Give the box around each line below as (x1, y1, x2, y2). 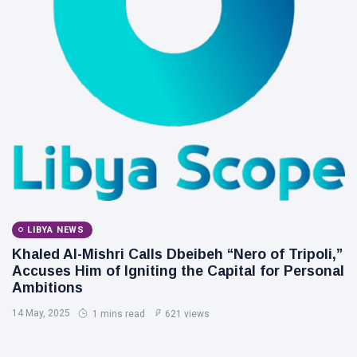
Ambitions (12, 279, 83, 296)
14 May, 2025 (12, 307, 70, 319)
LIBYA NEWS (27, 224, 84, 235)
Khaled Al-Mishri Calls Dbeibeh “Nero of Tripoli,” (12, 245, 343, 262)
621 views (165, 308, 210, 320)
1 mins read (90, 308, 145, 320)
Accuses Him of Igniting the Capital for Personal (12, 262, 344, 279)
